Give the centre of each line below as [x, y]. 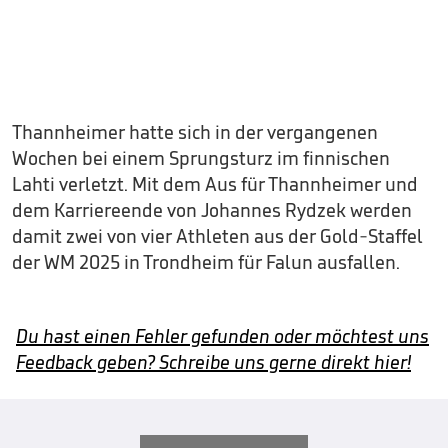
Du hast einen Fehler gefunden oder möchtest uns [222, 336]
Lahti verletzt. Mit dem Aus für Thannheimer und [215, 184]
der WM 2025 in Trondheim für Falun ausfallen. [206, 262]
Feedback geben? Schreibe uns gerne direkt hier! [213, 362]
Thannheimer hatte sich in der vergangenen [195, 132]
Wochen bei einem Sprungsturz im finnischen [201, 158]
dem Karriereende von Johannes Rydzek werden [212, 210]
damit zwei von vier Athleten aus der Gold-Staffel [217, 236]
